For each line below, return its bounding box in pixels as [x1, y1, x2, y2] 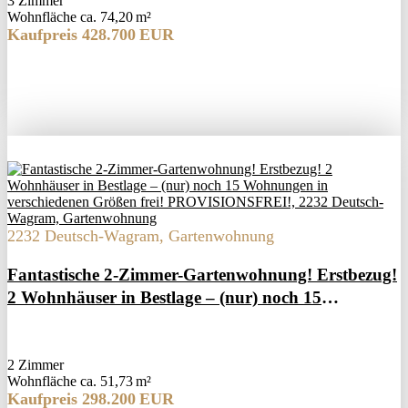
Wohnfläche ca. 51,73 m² [7, 373, 151, 390]
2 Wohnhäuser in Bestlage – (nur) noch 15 [7, 288, 321, 308]
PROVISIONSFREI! [7, 333, 164, 353]
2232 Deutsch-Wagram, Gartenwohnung [7, 227, 274, 246]
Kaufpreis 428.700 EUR [7, 25, 174, 45]
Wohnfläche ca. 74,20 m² [7, 9, 151, 25]
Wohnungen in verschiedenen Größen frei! [7, 311, 323, 331]
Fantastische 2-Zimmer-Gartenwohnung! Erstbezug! [7, 265, 397, 285]
